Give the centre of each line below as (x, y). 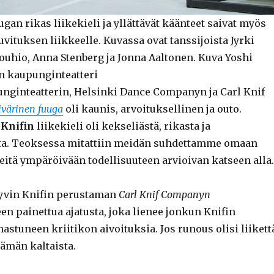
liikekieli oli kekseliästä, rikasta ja (122, 126)
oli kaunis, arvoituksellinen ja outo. (152, 109)
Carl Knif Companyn (164, 194)
